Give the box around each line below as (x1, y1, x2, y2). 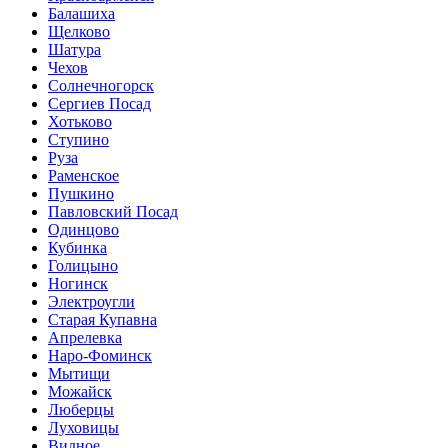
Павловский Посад (48, 202, 178, 220)
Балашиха (48, 4, 115, 22)
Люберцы (48, 400, 114, 418)
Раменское (48, 166, 119, 184)
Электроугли (48, 292, 135, 310)
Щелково (48, 22, 110, 40)
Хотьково (48, 112, 112, 130)
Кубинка (48, 238, 107, 256)
